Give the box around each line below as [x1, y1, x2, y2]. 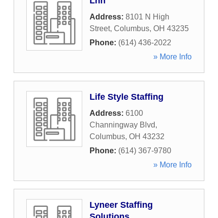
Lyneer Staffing [90, 200, 153, 210]
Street [90, 24, 110, 33]
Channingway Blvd [90, 121, 155, 129]
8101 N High [126, 13, 169, 21]
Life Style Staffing [90, 92, 163, 102]
